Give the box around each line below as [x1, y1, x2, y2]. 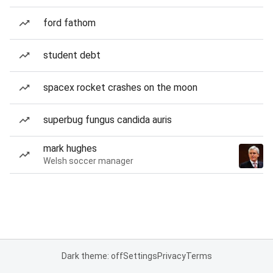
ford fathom [43, 17, 96, 29]
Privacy [157, 251, 186, 261]
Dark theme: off [61, 251, 123, 261]
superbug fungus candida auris [43, 114, 172, 126]
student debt [43, 49, 101, 61]
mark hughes [43, 143, 97, 154]
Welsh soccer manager [43, 156, 133, 166]
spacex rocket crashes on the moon [43, 82, 197, 93]
